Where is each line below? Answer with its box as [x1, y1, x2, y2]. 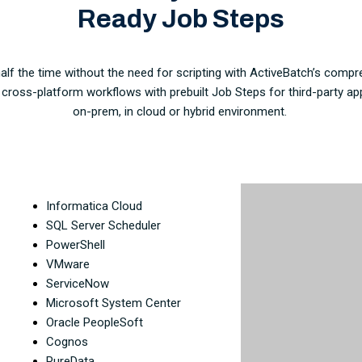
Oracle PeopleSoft [46, 315, 143, 330]
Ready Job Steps [77, 5, 284, 34]
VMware [46, 257, 90, 272]
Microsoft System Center [46, 296, 181, 311]
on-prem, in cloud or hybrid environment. [72, 104, 290, 120]
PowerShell [46, 238, 105, 253]
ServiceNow [46, 276, 112, 292]
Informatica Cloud [46, 199, 142, 214]
